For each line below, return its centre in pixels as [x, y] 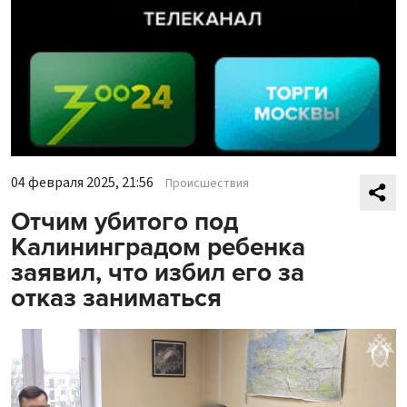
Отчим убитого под [124, 222]
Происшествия [207, 184]
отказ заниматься [116, 298]
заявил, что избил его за [158, 273]
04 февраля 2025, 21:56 [82, 183]
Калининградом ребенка [158, 248]
